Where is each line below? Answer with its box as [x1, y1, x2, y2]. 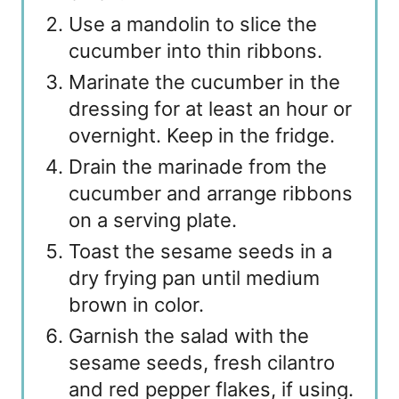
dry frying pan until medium [69, 265, 320, 289]
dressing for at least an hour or [69, 96, 352, 120]
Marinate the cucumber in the [69, 69, 340, 94]
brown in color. [69, 292, 204, 316]
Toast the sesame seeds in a [69, 239, 332, 263]
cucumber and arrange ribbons [69, 181, 353, 205]
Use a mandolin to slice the [69, 12, 317, 36]
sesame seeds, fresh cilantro [69, 350, 335, 374]
